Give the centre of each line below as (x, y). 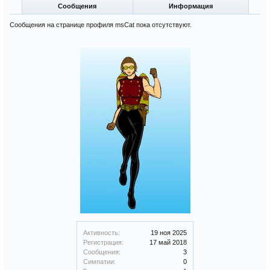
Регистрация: (103, 242)
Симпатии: (99, 262)
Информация (190, 6)
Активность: (102, 233)
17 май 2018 (168, 242)
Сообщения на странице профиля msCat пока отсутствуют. (101, 25)
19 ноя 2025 (169, 233)
